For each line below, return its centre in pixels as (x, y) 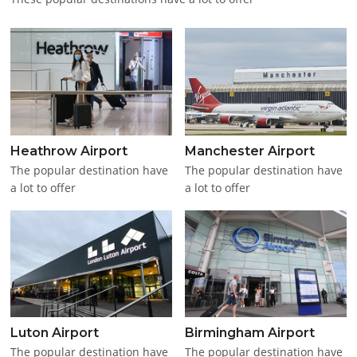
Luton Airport (55, 333)
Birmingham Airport (250, 333)
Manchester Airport (250, 151)
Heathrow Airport (69, 151)
